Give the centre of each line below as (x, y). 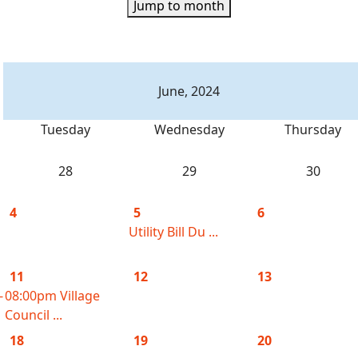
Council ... (34, 315)
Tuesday (65, 129)
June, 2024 (189, 91)
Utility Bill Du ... (173, 232)
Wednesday (189, 129)
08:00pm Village (52, 296)
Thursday (313, 129)
